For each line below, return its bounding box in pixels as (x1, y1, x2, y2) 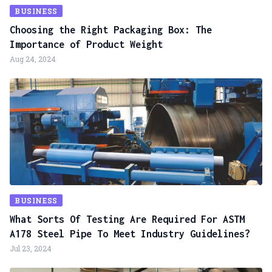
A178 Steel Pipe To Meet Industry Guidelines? (10, 228, 250, 239)
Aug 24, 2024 (10, 54, 56, 64)
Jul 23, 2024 (10, 243, 52, 253)
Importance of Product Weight (10, 39, 163, 50)
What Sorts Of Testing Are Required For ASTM (10, 214, 245, 225)
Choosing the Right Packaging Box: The (10, 24, 212, 35)
